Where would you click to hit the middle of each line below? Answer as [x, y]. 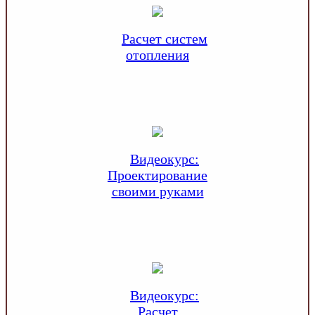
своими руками [157, 191]
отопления [157, 54]
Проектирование [157, 175]
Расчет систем [165, 38]
